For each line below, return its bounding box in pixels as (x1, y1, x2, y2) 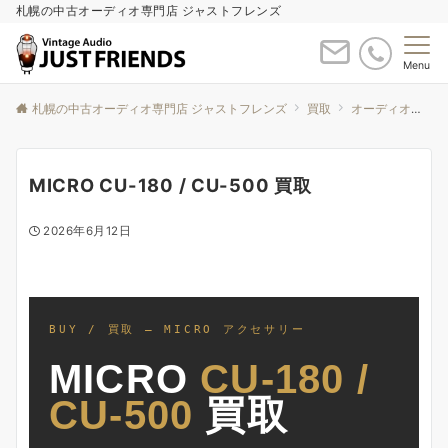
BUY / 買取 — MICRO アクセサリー (49, 322, 306, 336)
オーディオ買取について (351, 102, 411, 116)
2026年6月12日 (43, 224, 132, 238)
